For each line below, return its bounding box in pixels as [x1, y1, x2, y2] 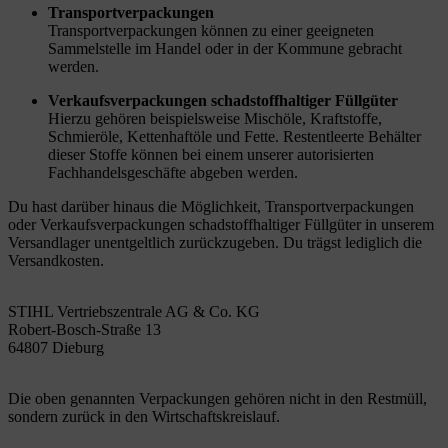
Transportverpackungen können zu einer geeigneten [48, 22, 374, 39]
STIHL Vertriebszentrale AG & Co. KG [8, 303, 260, 320]
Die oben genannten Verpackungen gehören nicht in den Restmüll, [8, 390, 427, 407]
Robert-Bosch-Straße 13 [8, 321, 161, 338]
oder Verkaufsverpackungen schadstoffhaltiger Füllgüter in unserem [8, 216, 434, 233]
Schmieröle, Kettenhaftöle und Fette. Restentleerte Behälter [48, 128, 421, 145]
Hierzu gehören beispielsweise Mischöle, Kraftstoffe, [48, 110, 382, 127]
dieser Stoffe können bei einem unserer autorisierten [48, 146, 374, 163]
